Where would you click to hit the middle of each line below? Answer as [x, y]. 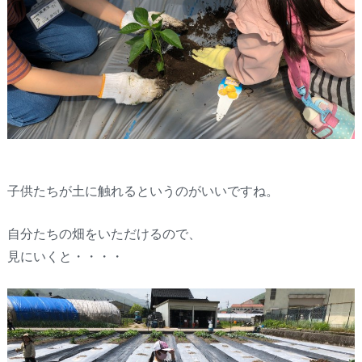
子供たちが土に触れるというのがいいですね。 [143, 190]
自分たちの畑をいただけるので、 [104, 234]
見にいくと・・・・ [65, 256]
